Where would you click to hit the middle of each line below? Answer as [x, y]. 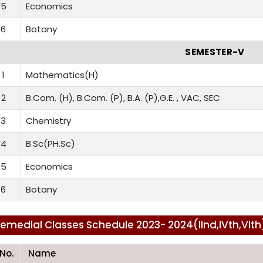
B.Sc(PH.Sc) [50, 144]
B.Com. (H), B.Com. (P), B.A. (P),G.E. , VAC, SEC [123, 98]
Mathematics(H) [62, 75]
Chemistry [48, 121]
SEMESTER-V [215, 52]
